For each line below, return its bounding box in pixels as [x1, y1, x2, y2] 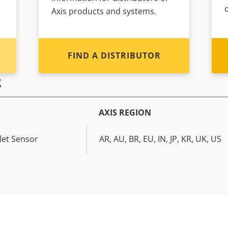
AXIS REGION [99, 106, 151, 118]
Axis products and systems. [51, 5, 156, 17]
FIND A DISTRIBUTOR [67, 49, 161, 61]
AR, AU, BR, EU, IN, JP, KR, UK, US [99, 133, 221, 145]
